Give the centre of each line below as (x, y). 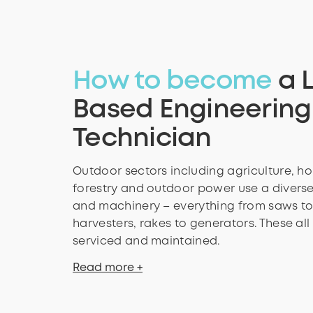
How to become (173, 82)
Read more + (108, 268)
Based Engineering (192, 110)
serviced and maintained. (146, 241)
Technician (142, 139)
